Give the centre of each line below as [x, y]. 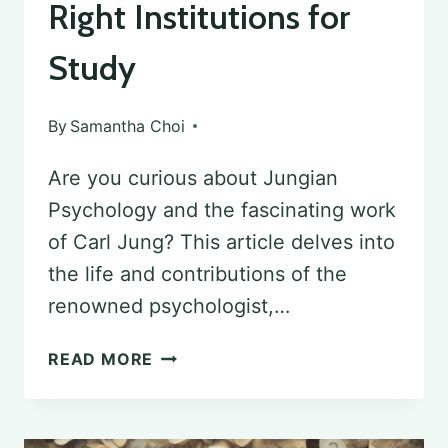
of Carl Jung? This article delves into [221, 242]
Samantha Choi [128, 126]
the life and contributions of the [197, 274]
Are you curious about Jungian [193, 178]
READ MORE [101, 359]
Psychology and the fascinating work [222, 210]
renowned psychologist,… [169, 306]
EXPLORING [202, 357]
